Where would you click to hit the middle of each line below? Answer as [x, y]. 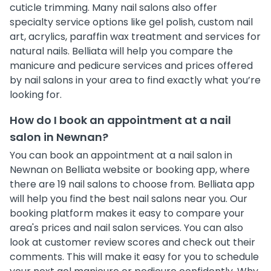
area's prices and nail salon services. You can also [126, 227]
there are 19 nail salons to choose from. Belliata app [132, 184]
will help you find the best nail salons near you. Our [129, 198]
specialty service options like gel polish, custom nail [131, 22]
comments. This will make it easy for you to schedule [134, 256]
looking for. [36, 94]
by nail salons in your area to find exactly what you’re [135, 80]
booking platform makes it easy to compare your [127, 213]
